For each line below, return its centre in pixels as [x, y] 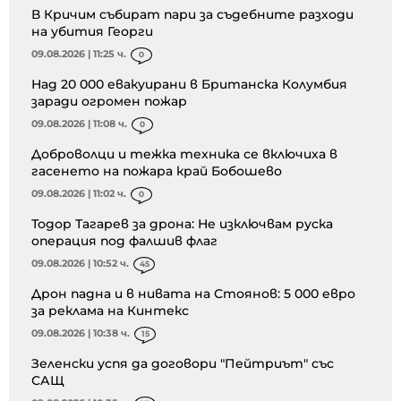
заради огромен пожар [109, 101]
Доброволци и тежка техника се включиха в [184, 154]
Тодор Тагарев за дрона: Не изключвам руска [182, 223]
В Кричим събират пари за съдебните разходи [192, 14]
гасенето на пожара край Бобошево [157, 171]
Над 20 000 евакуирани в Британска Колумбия [189, 84]
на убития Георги [92, 31]
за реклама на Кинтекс [110, 310]
